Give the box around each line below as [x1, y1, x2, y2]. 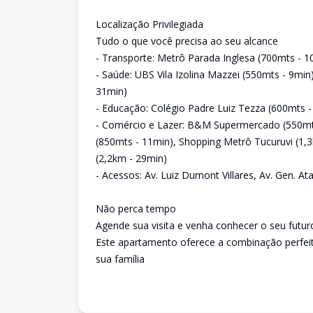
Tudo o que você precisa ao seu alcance [96, 34, 278, 48]
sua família [96, 252, 145, 265]
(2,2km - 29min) [96, 152, 167, 165]
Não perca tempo [96, 202, 176, 215]
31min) [96, 85, 127, 98]
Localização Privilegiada [96, 17, 203, 31]
